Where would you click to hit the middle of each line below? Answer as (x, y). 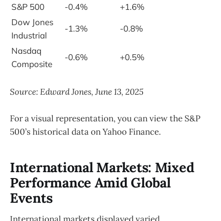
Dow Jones (32, 22)
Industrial (29, 35)
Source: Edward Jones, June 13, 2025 (77, 92)
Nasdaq (26, 50)
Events (31, 198)
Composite (32, 64)
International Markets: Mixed (102, 167)
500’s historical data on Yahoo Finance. (85, 131)
